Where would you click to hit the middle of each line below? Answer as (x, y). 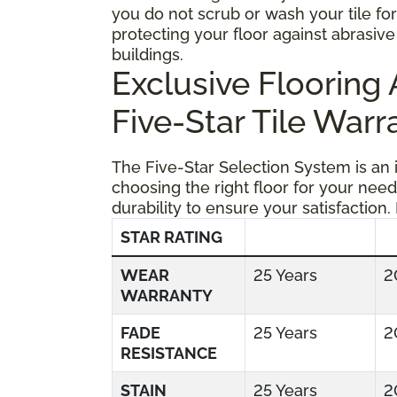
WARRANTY (167, 295)
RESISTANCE (169, 353)
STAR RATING (171, 237)
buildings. (148, 54)
